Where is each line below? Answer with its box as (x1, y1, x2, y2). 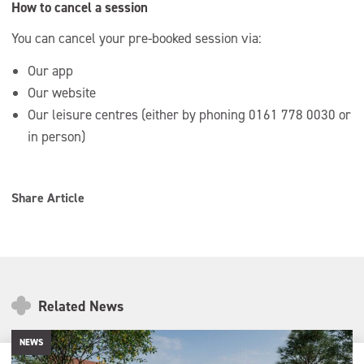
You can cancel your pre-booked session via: (11, 29, 262, 47)
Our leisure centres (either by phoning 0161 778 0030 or (28, 106, 351, 123)
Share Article (11, 189, 84, 206)
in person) (28, 128, 85, 145)
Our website (28, 84, 96, 102)
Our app (28, 62, 73, 80)
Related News (34, 297, 123, 317)
